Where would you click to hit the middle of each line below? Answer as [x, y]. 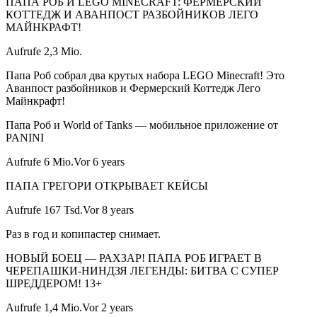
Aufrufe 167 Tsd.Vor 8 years [70, 210]
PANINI [25, 138]
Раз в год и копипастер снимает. [83, 234]
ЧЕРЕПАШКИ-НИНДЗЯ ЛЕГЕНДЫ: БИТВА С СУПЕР [142, 271]
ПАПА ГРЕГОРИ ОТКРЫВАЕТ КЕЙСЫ [107, 186]
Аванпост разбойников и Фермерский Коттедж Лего [133, 88]
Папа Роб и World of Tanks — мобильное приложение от [142, 125]
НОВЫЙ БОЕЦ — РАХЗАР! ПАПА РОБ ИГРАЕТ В [134, 258]
